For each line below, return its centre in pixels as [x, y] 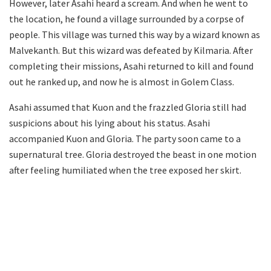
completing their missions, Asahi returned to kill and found [131, 66]
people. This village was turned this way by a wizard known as [135, 35]
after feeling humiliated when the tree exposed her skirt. [125, 170]
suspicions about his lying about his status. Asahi [109, 123]
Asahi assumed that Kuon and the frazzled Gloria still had [128, 107]
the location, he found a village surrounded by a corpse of [127, 19]
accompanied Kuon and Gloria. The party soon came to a [125, 139]
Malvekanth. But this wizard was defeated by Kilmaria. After [131, 51]
